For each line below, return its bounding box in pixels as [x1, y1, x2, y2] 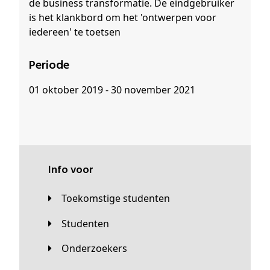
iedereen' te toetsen [29, 25, 121, 39]
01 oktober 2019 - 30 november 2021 [29, 83, 195, 97]
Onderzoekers [69, 242, 127, 256]
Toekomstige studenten [66, 192, 170, 206]
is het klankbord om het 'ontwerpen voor [29, 11, 216, 25]
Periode [36, 56, 69, 76]
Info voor [51, 162, 93, 180]
